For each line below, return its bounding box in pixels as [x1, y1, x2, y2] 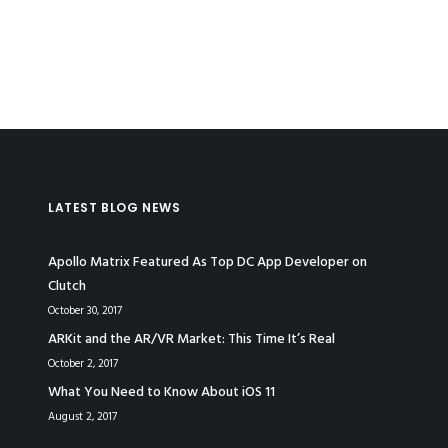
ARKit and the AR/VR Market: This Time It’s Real [48, 328, 335, 351]
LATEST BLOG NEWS [48, 199, 181, 216]
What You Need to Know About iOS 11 [48, 381, 275, 404]
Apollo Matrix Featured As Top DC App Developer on [48, 251, 367, 274]
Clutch [48, 275, 86, 298]
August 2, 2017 [48, 408, 117, 426]
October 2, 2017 [48, 355, 118, 373]
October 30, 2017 [48, 302, 122, 320]
